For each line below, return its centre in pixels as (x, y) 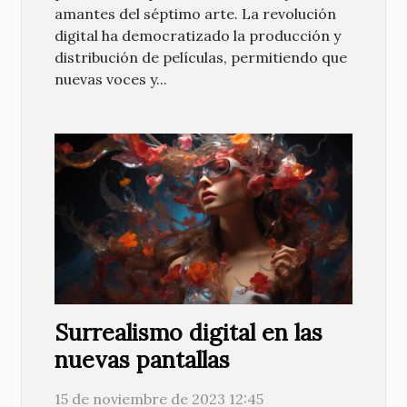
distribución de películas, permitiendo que (201, 58)
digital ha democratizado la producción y (198, 36)
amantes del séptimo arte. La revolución (195, 14)
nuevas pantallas (142, 359)
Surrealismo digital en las (189, 332)
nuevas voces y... (111, 79)
